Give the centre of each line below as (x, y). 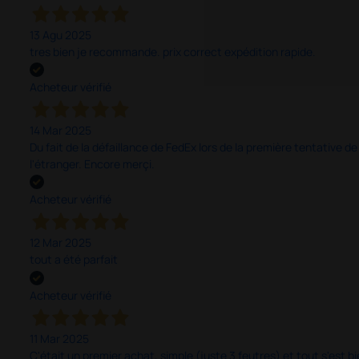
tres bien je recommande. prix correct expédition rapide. (172, 52)
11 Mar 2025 (59, 338)
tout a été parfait (73, 260)
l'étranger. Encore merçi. (92, 164)
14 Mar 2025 (60, 131)
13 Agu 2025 (60, 35)
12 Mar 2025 (60, 243)
